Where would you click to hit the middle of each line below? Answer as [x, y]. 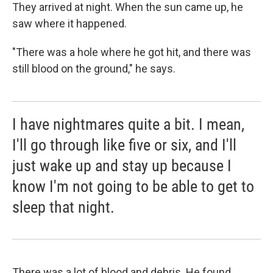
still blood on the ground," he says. [94, 69]
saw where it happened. [69, 24]
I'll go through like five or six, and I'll [124, 145]
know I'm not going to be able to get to [133, 187]
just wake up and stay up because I [122, 166]
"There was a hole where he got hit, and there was [132, 52]
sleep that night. [63, 207]
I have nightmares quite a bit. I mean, [128, 125]
